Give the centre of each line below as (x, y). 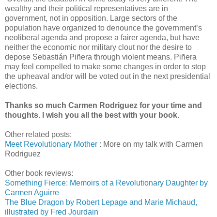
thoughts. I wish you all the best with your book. (92, 115)
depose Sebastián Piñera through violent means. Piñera (101, 57)
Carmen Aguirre (32, 192)
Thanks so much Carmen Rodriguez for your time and (103, 105)
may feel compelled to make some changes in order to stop (105, 66)
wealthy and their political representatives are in (86, 8)
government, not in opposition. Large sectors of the (91, 18)
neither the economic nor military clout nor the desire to (98, 47)
